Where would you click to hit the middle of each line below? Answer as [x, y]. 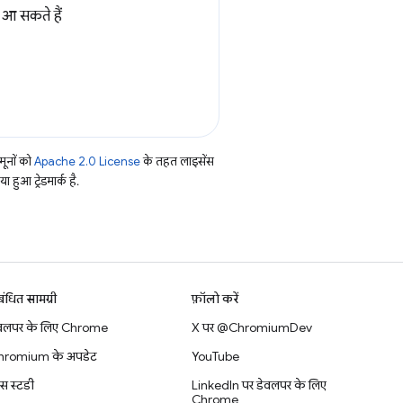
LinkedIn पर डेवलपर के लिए [260, 385]
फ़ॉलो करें [215, 299]
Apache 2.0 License [87, 161]
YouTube [216, 356]
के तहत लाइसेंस [177, 161]
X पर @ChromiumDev [252, 327]
